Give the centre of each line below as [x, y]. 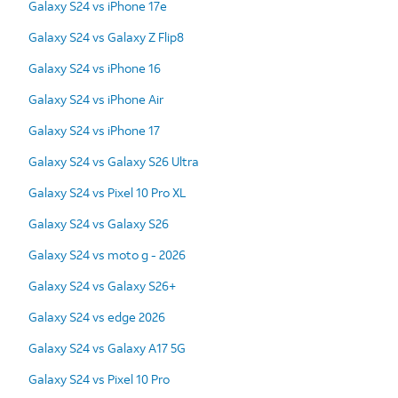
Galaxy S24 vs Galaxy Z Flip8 [106, 36]
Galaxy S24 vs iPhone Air [96, 99]
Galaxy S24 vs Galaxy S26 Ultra [114, 161]
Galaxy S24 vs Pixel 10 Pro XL [107, 192]
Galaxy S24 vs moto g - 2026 [107, 254]
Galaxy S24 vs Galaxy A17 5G [107, 347]
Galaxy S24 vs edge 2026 [97, 316]
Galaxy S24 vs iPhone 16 [95, 68]
